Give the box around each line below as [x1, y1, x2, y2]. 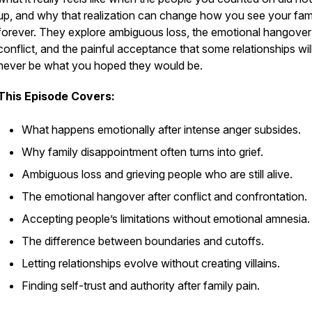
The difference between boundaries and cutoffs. [22, 234, 264, 248]
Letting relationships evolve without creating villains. [22, 256, 280, 270]
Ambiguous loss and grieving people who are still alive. [22, 167, 292, 181]
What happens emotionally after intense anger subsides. [22, 123, 301, 136]
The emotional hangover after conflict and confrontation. [22, 189, 307, 203]
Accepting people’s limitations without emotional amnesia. [22, 212, 310, 226]
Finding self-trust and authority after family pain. [22, 279, 260, 292]
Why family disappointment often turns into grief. [22, 145, 263, 159]
